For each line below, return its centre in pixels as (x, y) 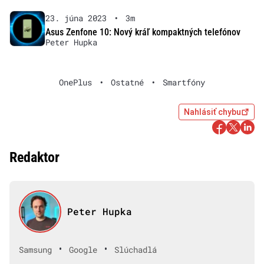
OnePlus (75, 82)
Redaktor (34, 158)
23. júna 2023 (76, 18)
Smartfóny (184, 82)
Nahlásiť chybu (212, 112)
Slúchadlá (136, 249)
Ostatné (127, 82)
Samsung (35, 249)
